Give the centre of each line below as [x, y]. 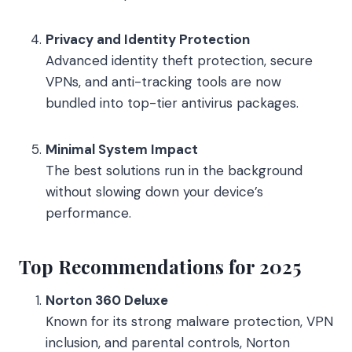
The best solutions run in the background [174, 170]
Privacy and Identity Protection [148, 39]
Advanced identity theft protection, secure [179, 60]
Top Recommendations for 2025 [160, 266]
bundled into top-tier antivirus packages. [172, 103]
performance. [88, 213]
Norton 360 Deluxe [107, 300]
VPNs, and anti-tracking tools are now [163, 81]
